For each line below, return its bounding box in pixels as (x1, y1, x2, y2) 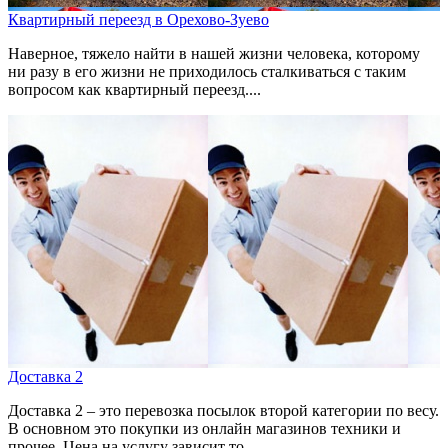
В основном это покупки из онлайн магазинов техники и (8, 420, 401, 438)
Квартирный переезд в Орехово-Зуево (8, 11, 269, 29)
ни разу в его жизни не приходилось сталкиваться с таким (8, 63, 406, 81)
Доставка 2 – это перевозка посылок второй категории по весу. (8, 402, 439, 420)
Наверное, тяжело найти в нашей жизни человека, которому (8, 45, 420, 63)
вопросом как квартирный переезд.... (8, 81, 261, 99)
